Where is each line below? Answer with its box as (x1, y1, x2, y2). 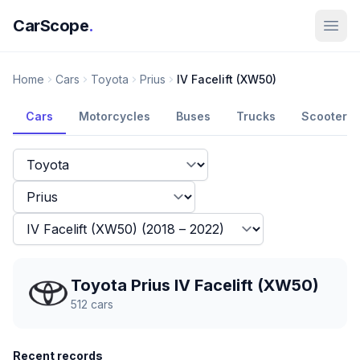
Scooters (301, 109, 354, 123)
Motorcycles (79, 109, 150, 123)
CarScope (13, 16, 88, 35)
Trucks (236, 109, 276, 123)
